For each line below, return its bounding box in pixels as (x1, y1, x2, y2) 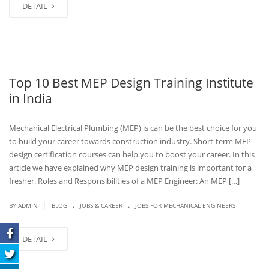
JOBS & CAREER (80, 201, 122, 210)
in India (9, 90, 52, 107)
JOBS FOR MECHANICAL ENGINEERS (135, 201, 235, 210)
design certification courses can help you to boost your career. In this (9, 149, 255, 160)
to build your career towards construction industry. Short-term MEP (9, 136, 251, 147)
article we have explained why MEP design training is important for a (9, 162, 252, 173)
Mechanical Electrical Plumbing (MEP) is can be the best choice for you (9, 122, 257, 133)
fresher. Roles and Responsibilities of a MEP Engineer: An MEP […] (9, 175, 240, 186)
